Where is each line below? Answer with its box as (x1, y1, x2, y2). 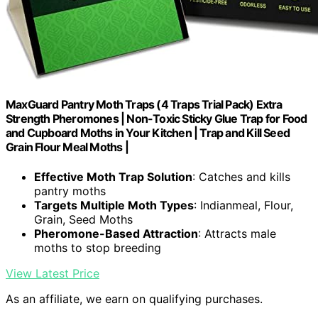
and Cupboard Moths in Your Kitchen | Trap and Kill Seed (6, 126, 290, 141)
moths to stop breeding (34, 240, 161, 255)
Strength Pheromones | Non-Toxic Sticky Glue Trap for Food (6, 111, 307, 126)
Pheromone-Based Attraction (34, 226, 198, 241)
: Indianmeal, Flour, (194, 197, 293, 212)
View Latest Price (6, 265, 99, 280)
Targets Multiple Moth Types (34, 197, 194, 212)
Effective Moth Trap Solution (34, 169, 192, 184)
